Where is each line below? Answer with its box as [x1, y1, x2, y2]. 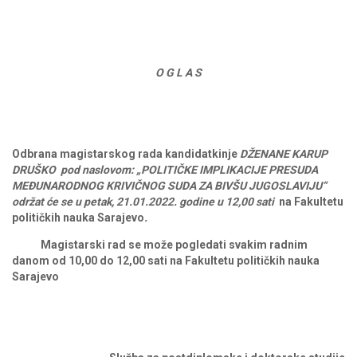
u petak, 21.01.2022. [73, 195, 179, 208]
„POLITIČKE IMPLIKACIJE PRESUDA [136, 163, 318, 176]
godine [179, 195, 214, 208]
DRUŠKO [12, 163, 61, 176]
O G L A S [155, 66, 202, 79]
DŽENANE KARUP [237, 147, 328, 160]
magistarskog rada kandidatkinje [57, 147, 237, 160]
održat [12, 195, 44, 208]
